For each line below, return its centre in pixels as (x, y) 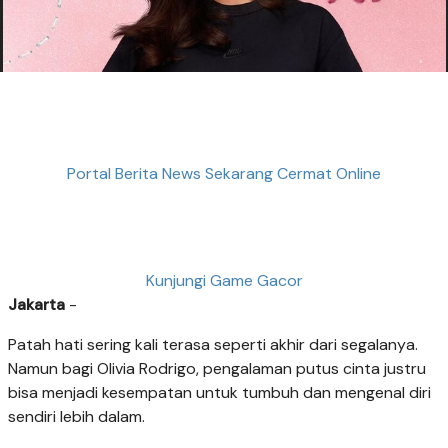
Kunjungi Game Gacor (224, 281)
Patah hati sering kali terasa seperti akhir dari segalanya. (213, 345)
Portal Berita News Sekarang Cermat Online (224, 174)
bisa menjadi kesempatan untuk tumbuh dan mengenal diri (219, 393)
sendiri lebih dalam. (76, 417)
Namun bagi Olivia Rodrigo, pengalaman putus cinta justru (217, 369)
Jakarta (36, 305)
